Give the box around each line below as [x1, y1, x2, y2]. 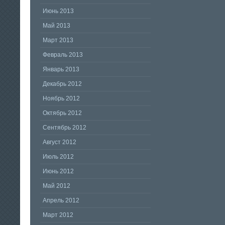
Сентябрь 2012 [43, 124, 86, 132]
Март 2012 [43, 211, 73, 219]
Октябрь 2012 [43, 109, 82, 117]
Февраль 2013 [43, 51, 83, 59]
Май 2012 [43, 182, 70, 190]
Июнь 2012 [43, 168, 74, 175]
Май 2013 [43, 22, 70, 30]
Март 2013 [43, 37, 73, 44]
